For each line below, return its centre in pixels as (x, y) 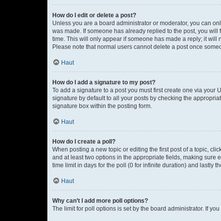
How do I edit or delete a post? (94, 15)
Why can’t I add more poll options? (100, 201)
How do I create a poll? (84, 142)
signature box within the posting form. (102, 106)
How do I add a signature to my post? (104, 82)
